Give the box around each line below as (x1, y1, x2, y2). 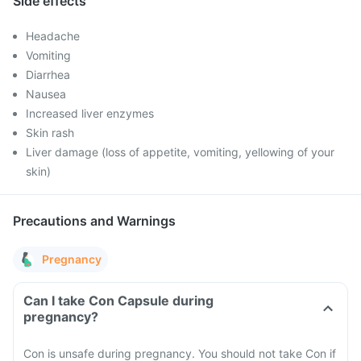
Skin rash (26, 126, 74, 139)
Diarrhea (26, 68, 70, 81)
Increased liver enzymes (26, 106, 154, 120)
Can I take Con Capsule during (23, 293, 214, 309)
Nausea (26, 87, 66, 101)
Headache (26, 29, 80, 43)
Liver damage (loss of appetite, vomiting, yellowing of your (26, 145, 334, 159)
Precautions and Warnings (13, 213, 176, 229)
